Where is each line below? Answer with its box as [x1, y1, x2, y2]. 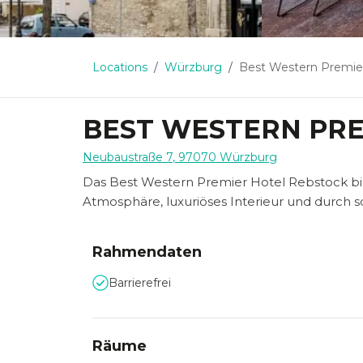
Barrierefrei [109, 275, 171, 290]
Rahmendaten [92, 243, 202, 261]
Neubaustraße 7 [83, 150, 173, 164]
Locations [92, 60, 147, 75]
